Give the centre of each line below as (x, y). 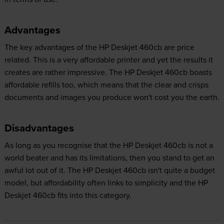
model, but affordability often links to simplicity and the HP (106, 183)
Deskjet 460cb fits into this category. (68, 195)
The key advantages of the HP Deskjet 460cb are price (99, 47)
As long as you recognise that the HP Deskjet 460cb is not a (108, 145)
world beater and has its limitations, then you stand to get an (109, 158)
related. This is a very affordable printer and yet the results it (108, 60)
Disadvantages (39, 128)
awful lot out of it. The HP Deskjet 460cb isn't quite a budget (109, 170)
